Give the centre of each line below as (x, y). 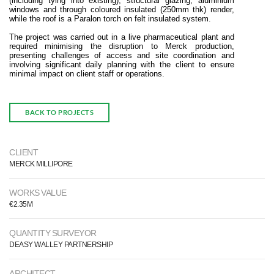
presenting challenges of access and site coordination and (122, 55)
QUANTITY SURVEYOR (53, 233)
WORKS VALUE (38, 193)
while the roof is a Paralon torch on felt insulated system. (110, 19)
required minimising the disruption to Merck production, (122, 46)
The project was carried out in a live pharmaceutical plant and (122, 37)
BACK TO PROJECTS (59, 113)
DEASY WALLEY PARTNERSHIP (61, 245)
